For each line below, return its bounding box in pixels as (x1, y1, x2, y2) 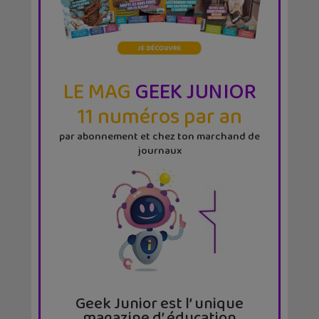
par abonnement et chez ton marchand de (59, 127, 260, 145)
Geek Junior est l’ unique (75, 291, 244, 317)
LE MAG (63, 75, 131, 110)
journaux (137, 142, 182, 159)
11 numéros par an (77, 100, 242, 135)
